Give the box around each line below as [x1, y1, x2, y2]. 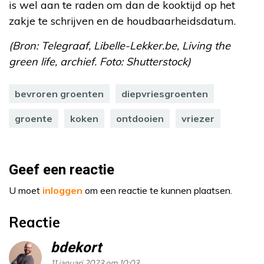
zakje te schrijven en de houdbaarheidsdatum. [9, 14, 236, 28]
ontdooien [116, 112, 164, 124]
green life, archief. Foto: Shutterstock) [9, 54, 191, 68]
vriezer [181, 112, 214, 124]
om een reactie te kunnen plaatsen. [82, 184, 232, 196]
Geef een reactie [9, 159, 114, 180]
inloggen [42, 184, 82, 196]
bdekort [51, 237, 101, 258]
